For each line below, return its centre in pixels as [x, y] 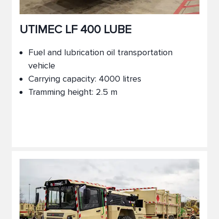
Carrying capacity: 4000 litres [85, 79]
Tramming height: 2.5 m [73, 92]
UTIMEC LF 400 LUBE [76, 30]
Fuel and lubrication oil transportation [100, 52]
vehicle [42, 66]
